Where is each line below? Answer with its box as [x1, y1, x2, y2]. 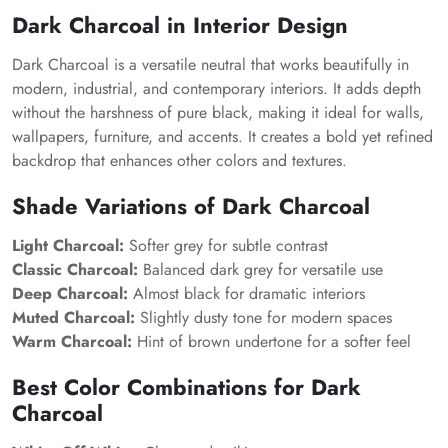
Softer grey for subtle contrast [124, 234, 328, 257]
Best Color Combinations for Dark [12, 371, 361, 403]
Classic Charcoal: [12, 258, 138, 281]
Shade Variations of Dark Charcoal [12, 190, 370, 222]
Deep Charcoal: [12, 282, 128, 305]
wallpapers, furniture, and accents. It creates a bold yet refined [12, 125, 433, 148]
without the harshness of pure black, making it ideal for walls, [12, 101, 424, 124]
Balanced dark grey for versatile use [138, 258, 383, 281]
